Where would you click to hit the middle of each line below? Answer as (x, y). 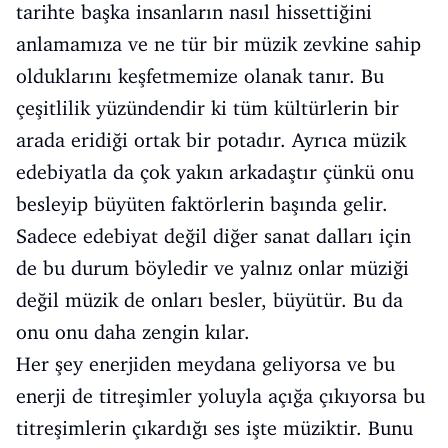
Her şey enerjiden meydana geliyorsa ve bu (205, 364)
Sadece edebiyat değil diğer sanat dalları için (213, 236)
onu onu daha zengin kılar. (133, 332)
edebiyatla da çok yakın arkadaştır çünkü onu (215, 172)
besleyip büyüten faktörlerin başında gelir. (202, 204)
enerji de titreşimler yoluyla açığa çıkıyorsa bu (220, 396)
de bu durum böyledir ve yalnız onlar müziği (212, 268)
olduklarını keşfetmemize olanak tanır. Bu (200, 76)
